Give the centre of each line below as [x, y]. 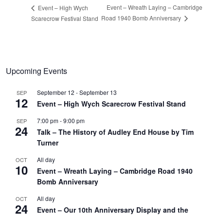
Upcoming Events [36, 71]
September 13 [98, 92]
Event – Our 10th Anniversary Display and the [113, 209]
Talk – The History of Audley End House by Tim [115, 132]
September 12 [56, 92]
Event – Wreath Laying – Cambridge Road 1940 [115, 171]
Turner [48, 142]
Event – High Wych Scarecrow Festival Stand [111, 103]
